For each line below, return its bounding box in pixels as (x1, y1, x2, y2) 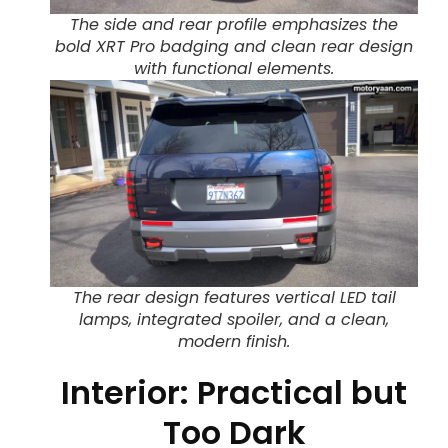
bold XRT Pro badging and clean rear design (55, 35, 413, 59)
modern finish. (178, 330, 290, 354)
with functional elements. (134, 57, 334, 81)
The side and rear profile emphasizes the (70, 13, 398, 37)
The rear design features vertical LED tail (72, 286, 396, 310)
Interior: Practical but (61, 370, 407, 416)
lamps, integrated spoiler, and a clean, (79, 308, 389, 332)
